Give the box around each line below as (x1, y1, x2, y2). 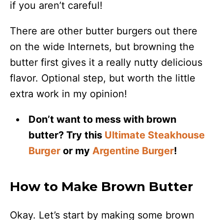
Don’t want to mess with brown (28, 113, 177, 125)
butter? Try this (28, 129, 105, 141)
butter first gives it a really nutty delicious (10, 56, 202, 68)
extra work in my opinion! (10, 88, 127, 100)
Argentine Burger (92, 145, 174, 157)
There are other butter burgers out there (10, 25, 197, 37)
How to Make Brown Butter (10, 179, 193, 194)
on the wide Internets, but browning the (10, 41, 194, 53)
